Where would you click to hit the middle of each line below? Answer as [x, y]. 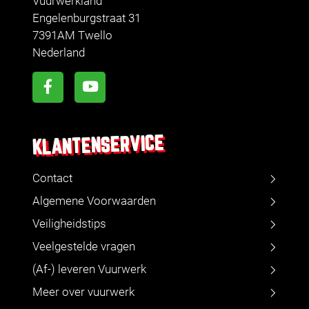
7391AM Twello [72, 36]
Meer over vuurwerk [83, 292]
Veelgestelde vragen [84, 247]
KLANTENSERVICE [98, 146]
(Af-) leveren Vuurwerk [89, 269]
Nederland [59, 53]
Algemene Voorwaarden [94, 201]
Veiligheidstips [69, 224]
